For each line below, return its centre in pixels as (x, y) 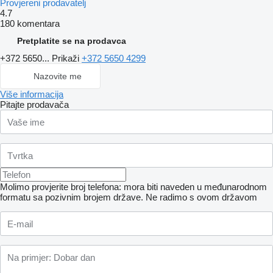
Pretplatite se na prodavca (72, 41)
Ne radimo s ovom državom (201, 197)
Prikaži (67, 58)
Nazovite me (58, 76)
